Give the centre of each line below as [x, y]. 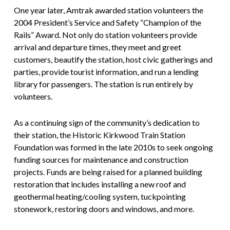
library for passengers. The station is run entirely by [103, 84]
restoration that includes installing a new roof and [100, 184]
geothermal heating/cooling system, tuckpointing [100, 197]
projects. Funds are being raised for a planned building [108, 172]
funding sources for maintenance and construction [101, 160]
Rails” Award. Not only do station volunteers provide [105, 35]
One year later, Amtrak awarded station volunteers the [108, 10]
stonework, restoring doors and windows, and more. [104, 209]
